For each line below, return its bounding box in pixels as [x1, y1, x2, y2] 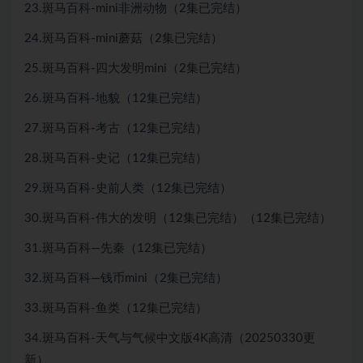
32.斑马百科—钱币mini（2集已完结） [24, 272, 228, 285]
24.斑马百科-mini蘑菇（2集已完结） [24, 32, 223, 45]
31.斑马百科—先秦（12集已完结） [24, 242, 212, 255]
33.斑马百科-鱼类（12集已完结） [24, 302, 207, 315]
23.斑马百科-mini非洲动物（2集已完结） [24, 2, 247, 15]
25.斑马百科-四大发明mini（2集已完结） [24, 62, 247, 75]
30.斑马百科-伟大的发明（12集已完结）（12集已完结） [24, 212, 331, 225]
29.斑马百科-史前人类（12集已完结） [24, 182, 232, 195]
